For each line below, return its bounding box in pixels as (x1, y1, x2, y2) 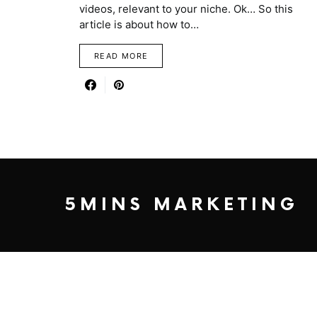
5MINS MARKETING (65, 195, 299, 215)
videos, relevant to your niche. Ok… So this (79, 2, 293, 16)
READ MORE (94, 51, 149, 61)
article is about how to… (79, 18, 199, 31)
